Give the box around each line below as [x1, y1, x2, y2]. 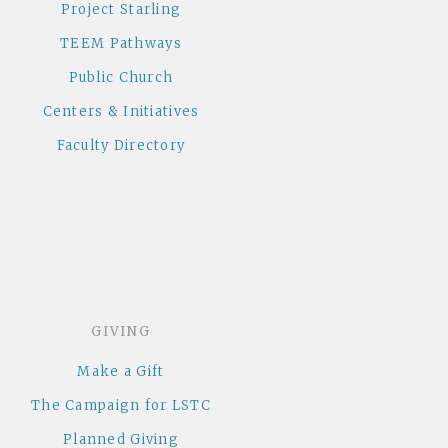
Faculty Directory [56, 137, 186, 155]
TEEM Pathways [60, 35, 182, 53]
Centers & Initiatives [42, 103, 200, 121]
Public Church [68, 69, 174, 87]
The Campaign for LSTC [31, 397, 211, 415]
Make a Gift [77, 363, 165, 381]
